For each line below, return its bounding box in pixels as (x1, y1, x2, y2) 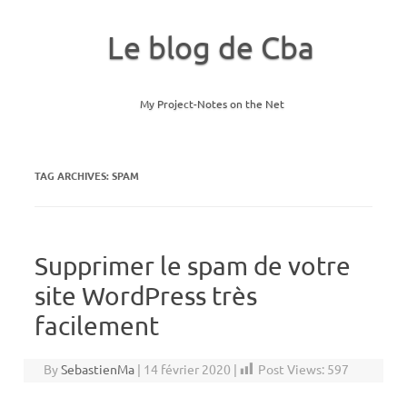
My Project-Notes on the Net (139, 96, 284, 111)
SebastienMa (61, 361, 135, 377)
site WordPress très (35, 281, 257, 311)
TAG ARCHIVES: (35, 168, 112, 183)
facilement (35, 311, 159, 341)
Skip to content (203, 141, 292, 157)
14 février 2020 (144, 361, 232, 377)
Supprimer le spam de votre (35, 251, 351, 281)
